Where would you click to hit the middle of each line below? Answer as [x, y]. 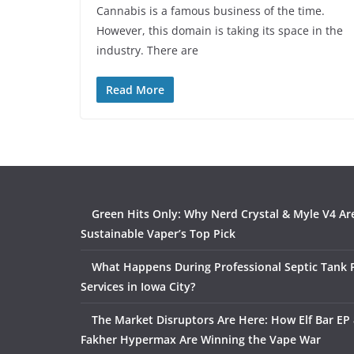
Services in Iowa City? [138, 286]
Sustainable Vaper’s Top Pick [158, 233]
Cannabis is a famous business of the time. [211, 10]
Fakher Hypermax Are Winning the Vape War [201, 339]
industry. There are [147, 50]
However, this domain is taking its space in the [220, 30]
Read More [135, 89]
